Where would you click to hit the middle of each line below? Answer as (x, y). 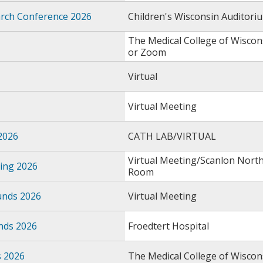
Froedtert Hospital (168, 226)
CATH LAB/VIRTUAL (172, 136)
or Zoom (147, 52)
